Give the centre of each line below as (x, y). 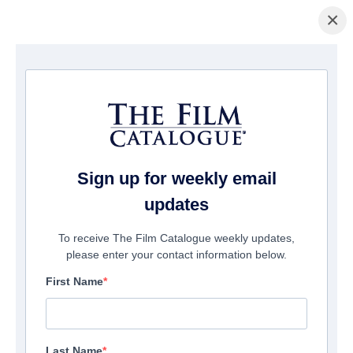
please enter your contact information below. (176, 255)
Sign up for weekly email (176, 179)
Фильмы (129, 69)
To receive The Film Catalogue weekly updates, (176, 238)
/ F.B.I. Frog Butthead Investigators (230, 69)
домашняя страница (54, 69)
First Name (74, 282)
